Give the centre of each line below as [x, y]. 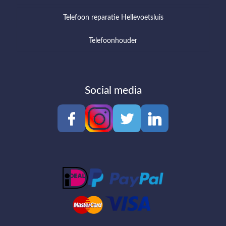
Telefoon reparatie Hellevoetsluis [113, 17]
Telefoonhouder [113, 41]
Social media [113, 90]
